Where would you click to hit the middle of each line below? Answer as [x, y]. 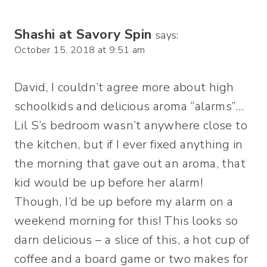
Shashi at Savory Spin [83, 34]
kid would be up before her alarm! [109, 182]
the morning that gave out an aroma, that [130, 163]
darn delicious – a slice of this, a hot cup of [132, 240]
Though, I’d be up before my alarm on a [124, 201]
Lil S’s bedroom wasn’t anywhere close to [131, 125]
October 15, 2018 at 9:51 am [80, 50]
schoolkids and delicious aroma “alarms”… [129, 106]
